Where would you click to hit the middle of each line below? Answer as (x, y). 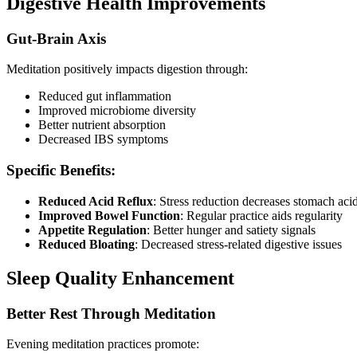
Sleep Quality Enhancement (120, 278)
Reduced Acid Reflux (96, 201)
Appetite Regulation (92, 229)
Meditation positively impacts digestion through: (127, 69)
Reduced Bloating (86, 244)
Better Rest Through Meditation (111, 313)
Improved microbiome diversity (117, 111)
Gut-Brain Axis (56, 38)
